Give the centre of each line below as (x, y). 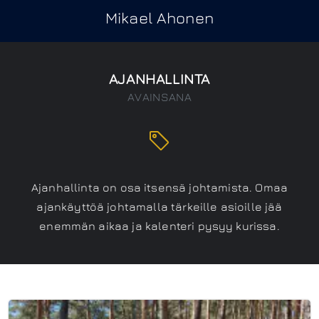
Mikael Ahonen (159, 18)
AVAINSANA (159, 97)
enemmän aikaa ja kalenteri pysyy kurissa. (159, 226)
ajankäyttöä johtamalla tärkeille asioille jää (159, 206)
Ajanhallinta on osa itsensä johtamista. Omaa (159, 187)
